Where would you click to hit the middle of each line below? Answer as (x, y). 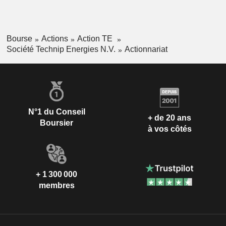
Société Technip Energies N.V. (61, 49)
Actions (54, 39)
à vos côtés (169, 129)
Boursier (56, 123)
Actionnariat (146, 49)
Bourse (19, 39)
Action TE (96, 39)
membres (56, 185)
